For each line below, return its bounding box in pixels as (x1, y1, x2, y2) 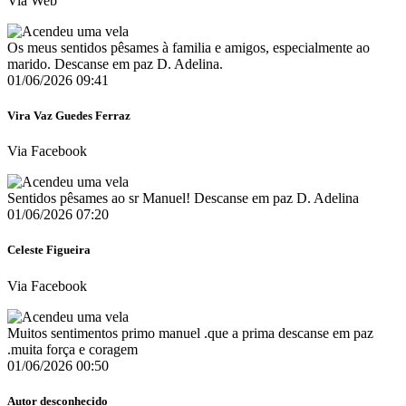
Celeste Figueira (7, 243, 91, 257)
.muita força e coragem (7, 341, 138, 357)
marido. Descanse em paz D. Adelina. (7, 55, 223, 72)
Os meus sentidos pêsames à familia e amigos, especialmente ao (7, 39, 370, 55)
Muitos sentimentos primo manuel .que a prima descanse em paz (7, 324, 373, 341)
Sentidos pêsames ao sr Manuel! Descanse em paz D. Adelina (7, 190, 359, 207)
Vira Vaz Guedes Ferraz (7, 109, 130, 123)
